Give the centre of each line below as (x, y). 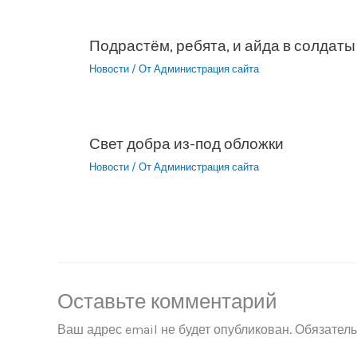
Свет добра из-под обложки (186, 144)
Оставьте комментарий (167, 301)
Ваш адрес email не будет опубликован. (175, 329)
